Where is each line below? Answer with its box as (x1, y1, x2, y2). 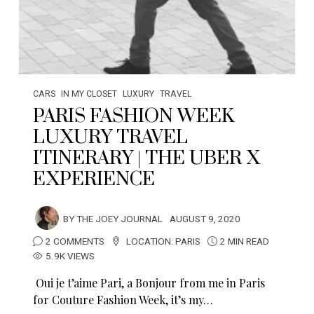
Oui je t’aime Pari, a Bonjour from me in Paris (33, 275, 266, 290)
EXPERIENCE (33, 167, 156, 191)
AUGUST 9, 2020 (170, 212, 241, 226)
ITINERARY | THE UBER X (33, 146, 261, 170)
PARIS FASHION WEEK (33, 104, 235, 128)
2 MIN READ (220, 234, 270, 249)
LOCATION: (124, 234, 176, 249)
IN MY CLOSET (61, 87, 118, 100)
